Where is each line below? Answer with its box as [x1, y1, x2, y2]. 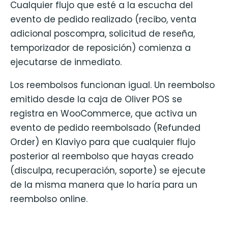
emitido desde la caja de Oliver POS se [10, 93, 182, 105]
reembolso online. [10, 192, 88, 205]
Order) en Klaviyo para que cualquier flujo [10, 135, 195, 148]
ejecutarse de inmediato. [10, 55, 122, 68]
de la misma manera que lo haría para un [10, 178, 197, 191]
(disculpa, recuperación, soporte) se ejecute [10, 164, 206, 177]
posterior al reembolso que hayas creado [10, 150, 193, 162]
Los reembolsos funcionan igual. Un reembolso [10, 78, 215, 91]
